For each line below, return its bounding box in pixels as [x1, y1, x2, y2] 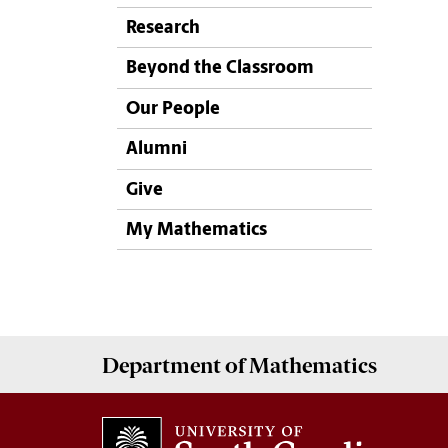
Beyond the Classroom [126, 59, 314, 79]
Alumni [126, 140, 187, 160]
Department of [102, 352, 245, 378]
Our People [126, 99, 220, 119]
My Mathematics [126, 220, 267, 240]
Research [126, 19, 200, 38]
